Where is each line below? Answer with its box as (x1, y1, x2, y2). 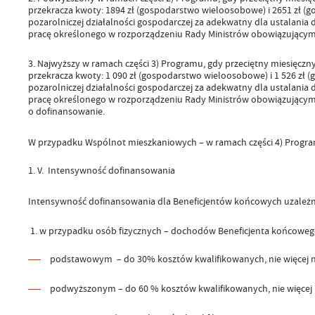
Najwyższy (37, 56, 80, 70)
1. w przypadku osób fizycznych (30, 224, 162, 237)
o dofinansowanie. (27, 104, 105, 117)
